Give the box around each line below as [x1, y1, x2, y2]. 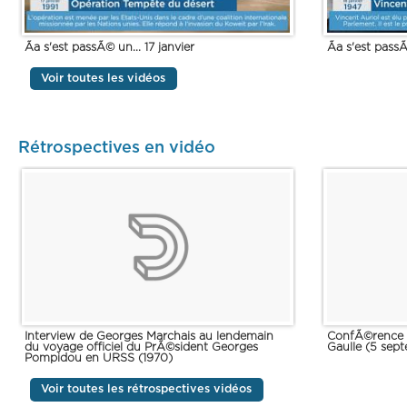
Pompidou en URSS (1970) [25, 352, 174, 365]
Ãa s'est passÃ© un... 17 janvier [25, 41, 195, 54]
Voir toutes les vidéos [41, 72, 166, 84]
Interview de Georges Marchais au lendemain [25, 331, 274, 343]
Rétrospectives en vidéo [18, 139, 215, 156]
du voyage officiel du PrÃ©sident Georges [25, 342, 259, 354]
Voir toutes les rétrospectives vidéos [41, 383, 253, 396]
